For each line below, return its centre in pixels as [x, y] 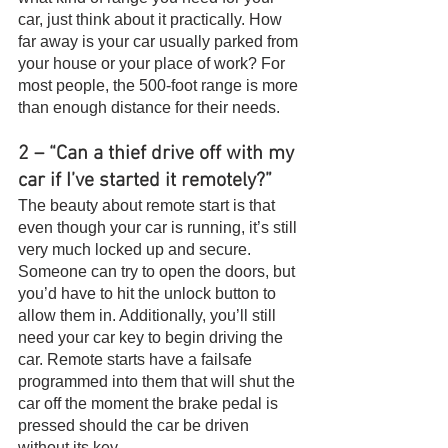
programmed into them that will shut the [158, 382]
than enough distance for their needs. [149, 108]
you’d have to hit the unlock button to [149, 294]
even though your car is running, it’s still [159, 228]
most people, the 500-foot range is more [160, 86]
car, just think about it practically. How [152, 20]
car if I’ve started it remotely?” [145, 181]
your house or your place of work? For [153, 64]
